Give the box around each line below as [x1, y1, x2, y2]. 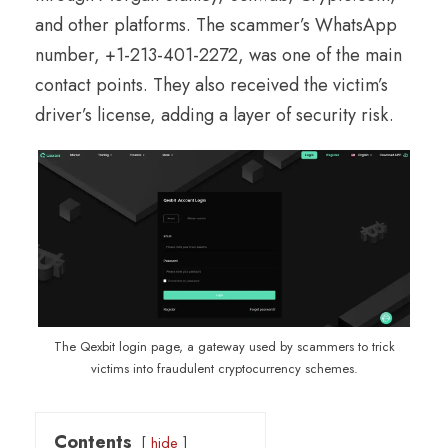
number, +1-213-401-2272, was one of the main [35, 41, 402, 68]
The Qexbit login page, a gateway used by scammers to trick [53, 337, 395, 357]
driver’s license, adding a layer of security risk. [35, 101, 394, 128]
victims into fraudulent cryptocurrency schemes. [90, 359, 358, 379]
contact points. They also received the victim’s [35, 71, 388, 98]
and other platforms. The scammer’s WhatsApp [35, 11, 397, 38]
